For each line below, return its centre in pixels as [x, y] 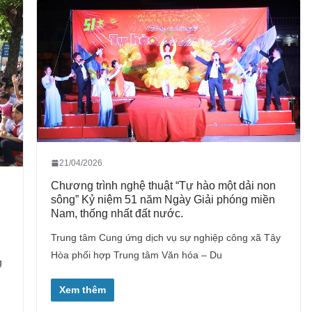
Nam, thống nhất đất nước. [117, 213]
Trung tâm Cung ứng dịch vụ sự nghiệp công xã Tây [165, 237]
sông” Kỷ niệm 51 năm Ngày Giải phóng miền [163, 199]
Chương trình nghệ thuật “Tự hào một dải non [163, 185]
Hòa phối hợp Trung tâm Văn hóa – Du [136, 255]
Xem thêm [82, 289]
